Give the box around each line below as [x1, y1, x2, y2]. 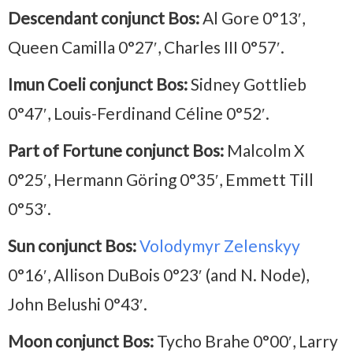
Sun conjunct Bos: [8, 235, 136, 255]
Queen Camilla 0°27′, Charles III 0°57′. [8, 36, 284, 57]
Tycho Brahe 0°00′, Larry [154, 330, 338, 351]
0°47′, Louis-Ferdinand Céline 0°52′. [8, 102, 269, 123]
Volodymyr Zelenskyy [139, 235, 300, 255]
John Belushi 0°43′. [8, 293, 147, 314]
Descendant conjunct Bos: [8, 7, 199, 28]
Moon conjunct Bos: [8, 330, 154, 351]
